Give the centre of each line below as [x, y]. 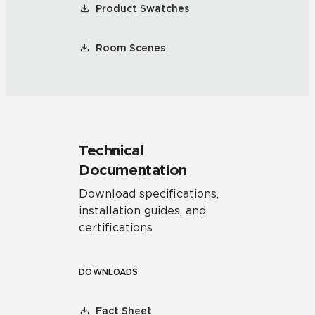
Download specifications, [149, 194]
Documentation [133, 170]
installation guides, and [142, 211]
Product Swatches [142, 8]
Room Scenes [130, 48]
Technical [111, 150]
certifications [116, 227]
